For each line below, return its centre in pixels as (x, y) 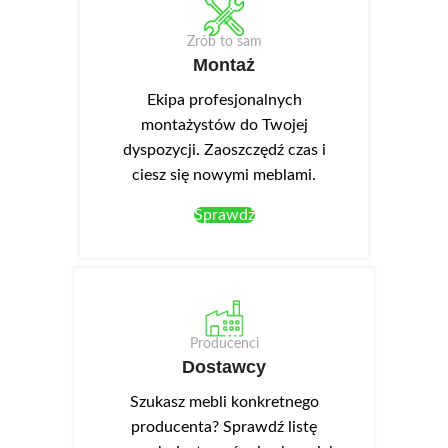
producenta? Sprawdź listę (224, 427)
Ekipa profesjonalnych (224, 100)
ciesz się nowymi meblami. (224, 175)
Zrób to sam (224, 42)
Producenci (224, 344)
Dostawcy (224, 367)
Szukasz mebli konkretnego (224, 402)
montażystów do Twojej (224, 125)
